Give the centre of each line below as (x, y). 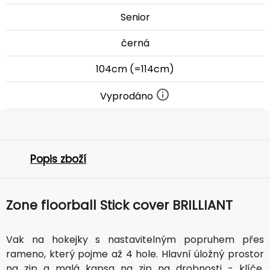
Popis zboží (58, 159)
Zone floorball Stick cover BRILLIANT (119, 206)
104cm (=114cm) (135, 69)
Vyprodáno (128, 96)
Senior (135, 17)
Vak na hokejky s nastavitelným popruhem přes (135, 240)
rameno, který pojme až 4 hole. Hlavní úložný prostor (135, 254)
